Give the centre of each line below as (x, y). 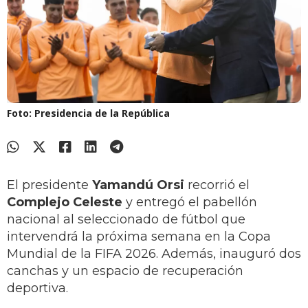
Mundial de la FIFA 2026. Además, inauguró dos (154, 254)
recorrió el (217, 185)
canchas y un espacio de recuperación (125, 271)
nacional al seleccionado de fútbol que (126, 220)
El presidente (49, 185)
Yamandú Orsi (138, 185)
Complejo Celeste (65, 202)
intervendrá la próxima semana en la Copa (139, 237)
